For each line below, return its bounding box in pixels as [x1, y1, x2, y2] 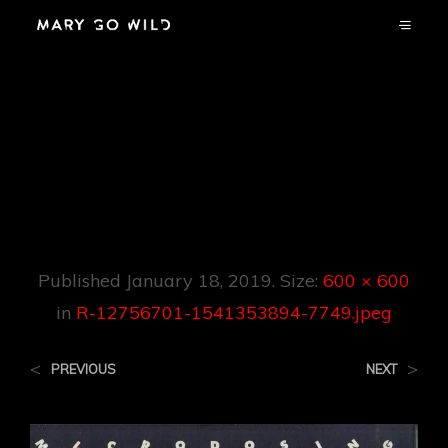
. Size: [272, 268, 323, 292]
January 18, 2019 [126, 268, 272, 292]
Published [38, 268, 126, 292]
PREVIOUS [51, 360, 116, 377]
